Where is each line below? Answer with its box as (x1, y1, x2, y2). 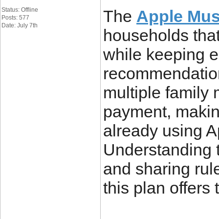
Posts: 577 (1, 14, 29, 21)
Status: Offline (1, 6, 38, 13)
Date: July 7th (1, 22, 38, 29)
